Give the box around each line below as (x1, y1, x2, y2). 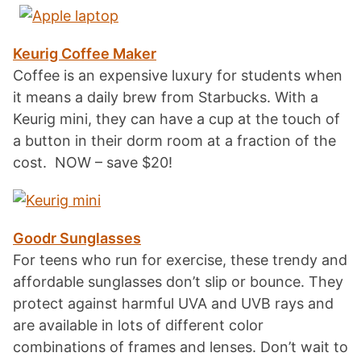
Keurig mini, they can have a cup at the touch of (13, 110, 340, 127)
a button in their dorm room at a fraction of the (13, 132, 336, 149)
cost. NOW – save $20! (13, 154, 172, 171)
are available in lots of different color (13, 317, 263, 334)
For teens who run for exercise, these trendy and (13, 251, 347, 268)
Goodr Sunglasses (13, 230, 141, 247)
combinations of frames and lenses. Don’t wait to (13, 338, 348, 355)
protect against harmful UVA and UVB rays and (13, 295, 334, 312)
